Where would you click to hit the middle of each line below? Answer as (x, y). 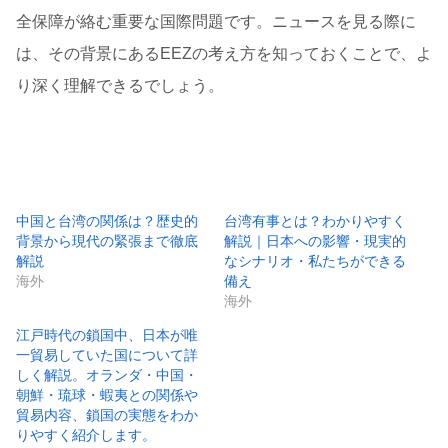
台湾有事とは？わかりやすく (315, 221)
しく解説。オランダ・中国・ (107, 375)
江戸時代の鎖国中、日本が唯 (107, 335)
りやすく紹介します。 (86, 435)
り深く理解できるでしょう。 (120, 86)
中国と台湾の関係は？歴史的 (107, 221)
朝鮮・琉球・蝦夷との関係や (107, 395)
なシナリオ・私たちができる (315, 261)
